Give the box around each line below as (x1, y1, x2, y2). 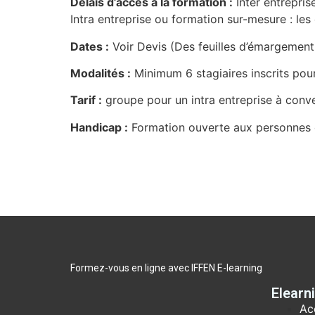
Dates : (70, 39, 109, 53)
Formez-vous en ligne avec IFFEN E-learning (70, 262, 262, 274)
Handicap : (70, 120, 128, 134)
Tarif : (70, 93, 102, 108)
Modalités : (70, 66, 131, 81)
